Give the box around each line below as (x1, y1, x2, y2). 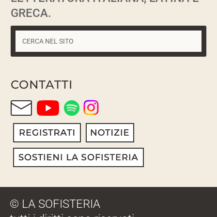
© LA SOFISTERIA (10, 197, 100, 211)
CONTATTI (11, 77, 73, 92)
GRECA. (11, 6, 52, 20)
